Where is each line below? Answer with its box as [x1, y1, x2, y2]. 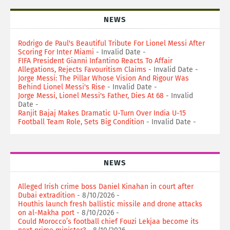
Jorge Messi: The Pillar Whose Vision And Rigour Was [18, 74, 189, 83]
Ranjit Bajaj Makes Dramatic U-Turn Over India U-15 [18, 109, 186, 118]
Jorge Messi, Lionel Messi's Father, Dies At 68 [18, 91, 164, 100]
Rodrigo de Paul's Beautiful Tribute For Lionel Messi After [18, 39, 205, 48]
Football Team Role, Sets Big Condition [18, 118, 144, 126]
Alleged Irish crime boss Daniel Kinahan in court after [18, 182, 194, 191]
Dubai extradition [18, 191, 75, 200]
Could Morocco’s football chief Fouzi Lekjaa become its [18, 217, 199, 226]
